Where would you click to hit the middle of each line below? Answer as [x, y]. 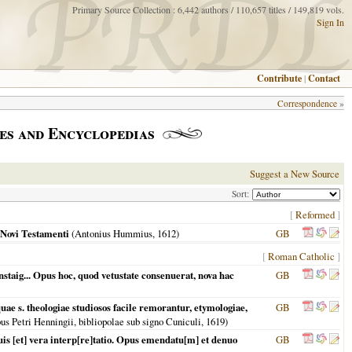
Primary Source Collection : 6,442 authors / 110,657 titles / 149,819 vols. [208, 9]
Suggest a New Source [295, 174]
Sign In [330, 22]
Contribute [279, 78]
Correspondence [307, 103]
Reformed [315, 214]
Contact [324, 78]
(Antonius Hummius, [113, 233]
